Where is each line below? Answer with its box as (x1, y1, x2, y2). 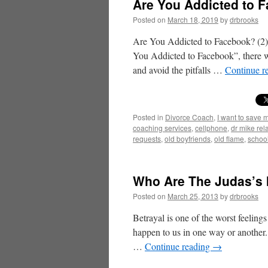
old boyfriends (165, 133, 211, 144)
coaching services (133, 123, 191, 133)
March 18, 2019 (167, 14, 218, 25)
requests (133, 133, 161, 144)
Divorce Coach (165, 112, 214, 122)
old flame (214, 133, 244, 144)
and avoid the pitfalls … (133, 63, 225, 76)
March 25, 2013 (167, 191, 218, 201)
